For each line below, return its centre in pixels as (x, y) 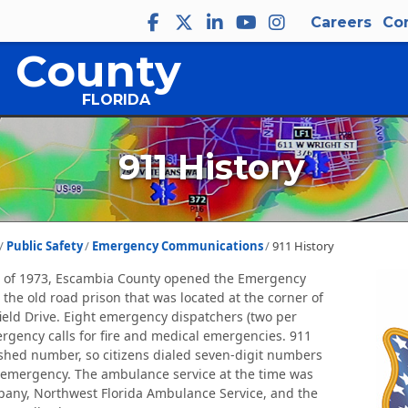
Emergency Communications (177, 246)
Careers (341, 22)
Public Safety (44, 246)
